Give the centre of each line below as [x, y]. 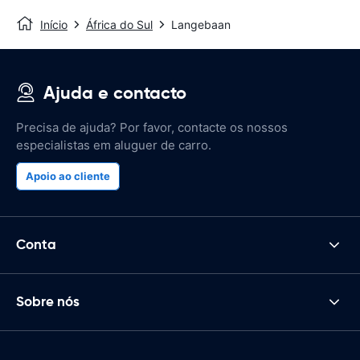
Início [54, 24]
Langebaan [201, 24]
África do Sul [119, 24]
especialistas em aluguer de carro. [114, 145]
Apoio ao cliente [68, 176]
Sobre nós [48, 302]
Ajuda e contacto [115, 92]
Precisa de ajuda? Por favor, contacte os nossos [152, 127]
